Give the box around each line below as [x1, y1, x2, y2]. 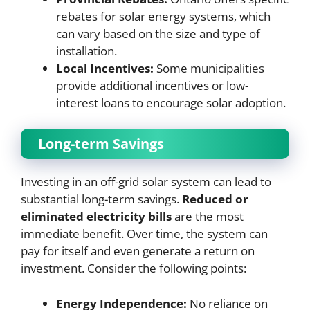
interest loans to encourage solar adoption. [56, 94, 286, 111]
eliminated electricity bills [21, 208, 172, 224]
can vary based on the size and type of [56, 25, 260, 42]
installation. [56, 42, 117, 59]
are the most [172, 208, 244, 224]
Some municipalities [154, 60, 264, 76]
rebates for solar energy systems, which [56, 8, 271, 24]
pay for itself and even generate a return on [21, 243, 255, 259]
